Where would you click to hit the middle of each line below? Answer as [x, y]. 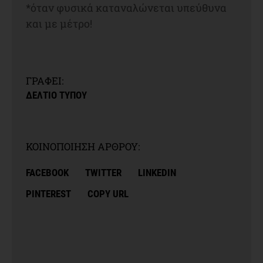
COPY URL [108, 193]
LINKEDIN [157, 172]
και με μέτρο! [59, 23]
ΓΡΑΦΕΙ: [45, 80]
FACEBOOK [47, 172]
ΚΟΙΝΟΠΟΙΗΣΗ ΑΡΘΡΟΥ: [83, 146]
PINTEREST [48, 193]
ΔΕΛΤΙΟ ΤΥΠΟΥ [56, 95]
